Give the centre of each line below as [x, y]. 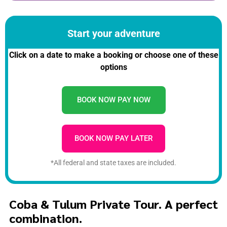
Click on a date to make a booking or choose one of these [113, 55]
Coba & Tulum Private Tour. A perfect [113, 203]
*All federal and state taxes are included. [113, 163]
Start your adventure [113, 33]
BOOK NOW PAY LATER [113, 139]
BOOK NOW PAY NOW [113, 100]
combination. [45, 218]
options [113, 67]
